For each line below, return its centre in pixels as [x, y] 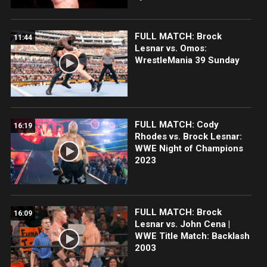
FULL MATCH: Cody [176, 124]
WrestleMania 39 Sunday [187, 60]
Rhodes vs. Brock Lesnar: [188, 136]
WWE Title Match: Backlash [192, 236]
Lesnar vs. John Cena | [182, 224]
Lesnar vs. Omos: [170, 49]
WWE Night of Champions [189, 148]
